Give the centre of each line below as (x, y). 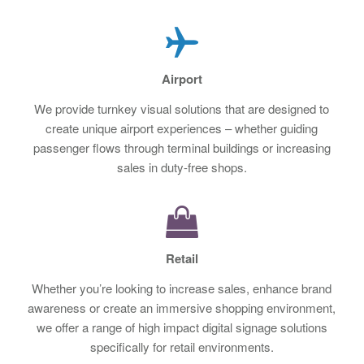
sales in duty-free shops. (182, 167)
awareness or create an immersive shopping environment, (182, 307)
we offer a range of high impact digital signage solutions (182, 327)
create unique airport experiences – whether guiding (182, 128)
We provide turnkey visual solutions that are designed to (182, 108)
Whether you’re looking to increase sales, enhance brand (182, 288)
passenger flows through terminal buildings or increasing (182, 147)
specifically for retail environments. (182, 346)
